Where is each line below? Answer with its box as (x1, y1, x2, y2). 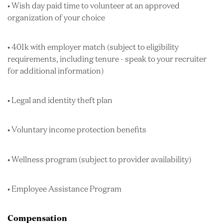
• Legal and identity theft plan (7, 95, 112, 106)
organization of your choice (7, 12, 105, 22)
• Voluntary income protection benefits (7, 124, 146, 135)
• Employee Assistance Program (7, 183, 121, 194)
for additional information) (7, 66, 104, 76)
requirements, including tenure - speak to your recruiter (7, 54, 207, 64)
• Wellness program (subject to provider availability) (7, 154, 191, 164)
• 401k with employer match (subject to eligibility (7, 42, 179, 52)
